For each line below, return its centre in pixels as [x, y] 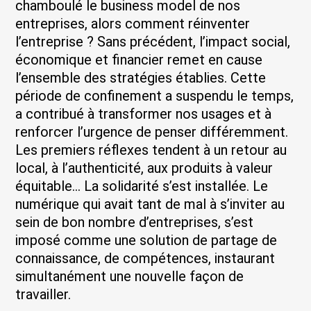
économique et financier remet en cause [139, 60]
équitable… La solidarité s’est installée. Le [142, 186]
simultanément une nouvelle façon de [130, 277]
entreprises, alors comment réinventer [133, 24]
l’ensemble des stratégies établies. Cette [141, 78]
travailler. [43, 295]
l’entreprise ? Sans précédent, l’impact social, [153, 42]
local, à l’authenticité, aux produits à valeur [144, 168]
